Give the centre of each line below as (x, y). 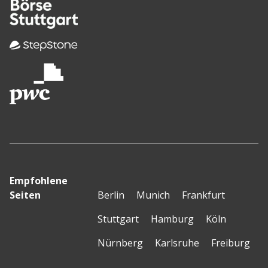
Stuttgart (118, 219)
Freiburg (230, 243)
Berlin (111, 195)
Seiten (25, 195)
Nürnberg (120, 243)
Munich (153, 195)
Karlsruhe (177, 243)
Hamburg (172, 219)
